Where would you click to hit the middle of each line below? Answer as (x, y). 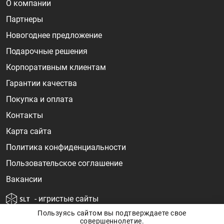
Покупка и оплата (39, 99)
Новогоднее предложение (54, 35)
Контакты (24, 115)
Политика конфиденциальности (66, 147)
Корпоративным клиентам (56, 67)
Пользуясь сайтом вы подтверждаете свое (112, 213)
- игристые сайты (66, 199)
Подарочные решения (47, 51)
